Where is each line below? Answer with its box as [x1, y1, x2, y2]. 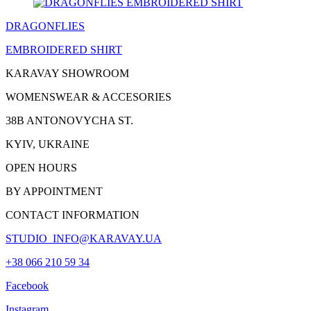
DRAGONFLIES [6, 20, 85, 33]
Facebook [6, 280, 49, 292]
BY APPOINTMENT [6, 185, 103, 198]
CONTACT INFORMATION [6, 209, 140, 221]
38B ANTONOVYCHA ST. [6, 115, 133, 127]
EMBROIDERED [6, 44, 90, 56]
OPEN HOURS [6, 162, 77, 174]
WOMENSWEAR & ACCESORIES [6, 91, 171, 103]
